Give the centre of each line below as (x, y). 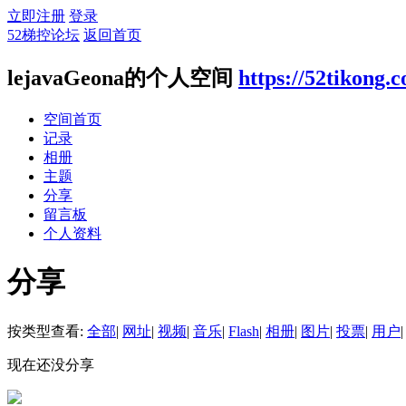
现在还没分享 (51, 364)
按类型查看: (47, 331)
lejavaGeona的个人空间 (120, 77)
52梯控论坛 (43, 35)
